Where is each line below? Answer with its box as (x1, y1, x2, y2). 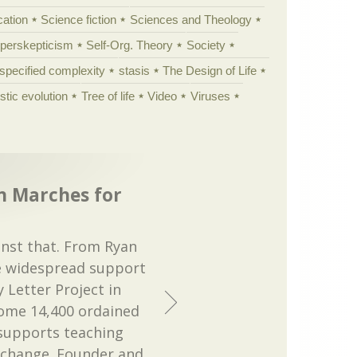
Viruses (190, 88, 230, 103)
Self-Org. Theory (86, 37, 174, 52)
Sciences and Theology (129, 12, 252, 26)
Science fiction (41, 12, 117, 26)
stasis (118, 63, 150, 77)
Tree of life (80, 88, 135, 103)
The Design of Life (163, 63, 257, 77)
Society (186, 37, 226, 52)
